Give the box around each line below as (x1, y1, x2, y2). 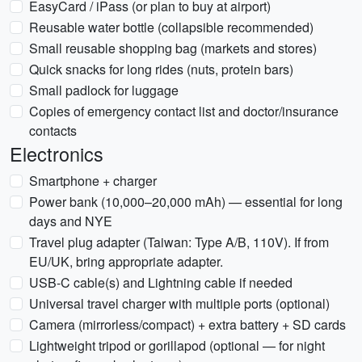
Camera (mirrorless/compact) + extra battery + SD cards (29, 315, 346, 334)
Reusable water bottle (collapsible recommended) (29, 18, 314, 36)
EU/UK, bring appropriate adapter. (29, 252, 223, 271)
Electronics (10, 140, 103, 167)
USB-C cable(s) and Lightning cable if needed (29, 273, 293, 292)
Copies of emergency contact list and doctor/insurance (29, 102, 339, 120)
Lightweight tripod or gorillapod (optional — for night (29, 336, 325, 355)
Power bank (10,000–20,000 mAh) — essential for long (29, 192, 343, 211)
